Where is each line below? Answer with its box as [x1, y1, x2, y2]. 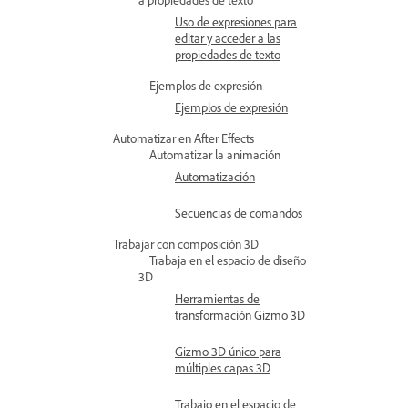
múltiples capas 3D [175, 360, 270, 375]
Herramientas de [175, 291, 260, 306]
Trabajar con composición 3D [113, 236, 259, 251]
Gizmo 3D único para [175, 343, 281, 359]
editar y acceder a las [175, 30, 280, 46]
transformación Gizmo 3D [175, 307, 305, 322]
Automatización [175, 168, 255, 184]
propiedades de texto [175, 46, 280, 62]
